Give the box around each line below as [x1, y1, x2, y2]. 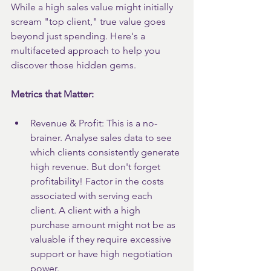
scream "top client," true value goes [11, 16, 168, 27]
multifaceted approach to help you [11, 45, 163, 56]
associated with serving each [30, 190, 155, 201]
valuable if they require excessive [30, 233, 174, 245]
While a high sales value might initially [11, 1, 175, 13]
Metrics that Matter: [11, 88, 94, 100]
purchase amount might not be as [30, 219, 178, 230]
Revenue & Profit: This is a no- [30, 117, 157, 129]
